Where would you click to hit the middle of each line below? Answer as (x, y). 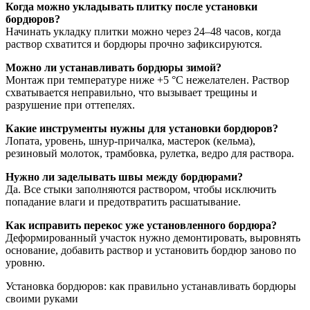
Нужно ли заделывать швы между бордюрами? (124, 176)
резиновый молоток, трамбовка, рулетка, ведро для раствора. (150, 153)
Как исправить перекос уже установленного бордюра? (141, 225)
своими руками (42, 298)
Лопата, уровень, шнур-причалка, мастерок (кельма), (130, 140)
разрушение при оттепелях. (70, 104)
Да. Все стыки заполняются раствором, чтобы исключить (141, 189)
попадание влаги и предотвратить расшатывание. (123, 201)
